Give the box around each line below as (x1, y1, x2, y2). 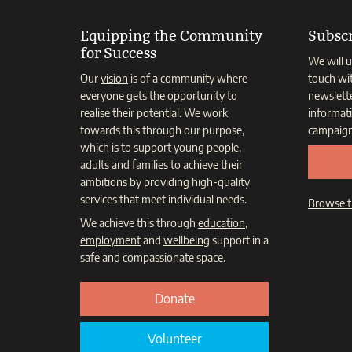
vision (101, 71, 128, 86)
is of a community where (128, 71, 247, 86)
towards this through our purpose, (80, 123, 244, 137)
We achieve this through (80, 216, 198, 230)
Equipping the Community (80, 27, 262, 46)
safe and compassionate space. (80, 251, 225, 265)
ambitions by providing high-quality (80, 175, 250, 189)
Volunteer (147, 331, 202, 347)
